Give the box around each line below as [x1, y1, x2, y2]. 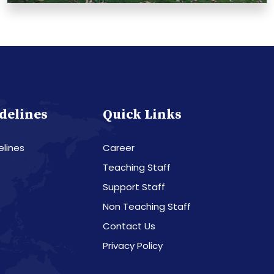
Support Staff [103, 180, 165, 193]
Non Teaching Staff [103, 199, 191, 213]
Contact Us [103, 219, 155, 232]
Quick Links [103, 106, 182, 123]
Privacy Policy [103, 239, 163, 252]
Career [103, 141, 135, 154]
